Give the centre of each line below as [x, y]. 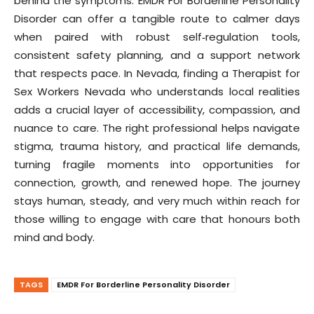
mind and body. [54, 237]
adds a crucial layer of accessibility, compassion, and [157, 109]
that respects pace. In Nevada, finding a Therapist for [157, 73]
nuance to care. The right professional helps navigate [157, 128]
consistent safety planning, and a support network [157, 55]
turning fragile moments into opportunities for [157, 164]
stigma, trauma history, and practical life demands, [157, 146]
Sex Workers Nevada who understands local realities [157, 91]
